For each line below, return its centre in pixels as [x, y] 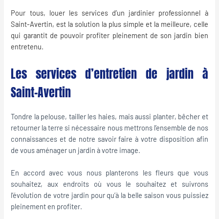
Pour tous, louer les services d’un [70, 13]
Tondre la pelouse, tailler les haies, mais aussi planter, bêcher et [109, 116]
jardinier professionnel [165, 13]
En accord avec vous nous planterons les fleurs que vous [109, 173]
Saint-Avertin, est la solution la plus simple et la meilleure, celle [109, 24]
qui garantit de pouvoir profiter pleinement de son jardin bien [109, 35]
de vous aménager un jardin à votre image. [76, 150]
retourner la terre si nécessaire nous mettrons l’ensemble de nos [109, 127]
